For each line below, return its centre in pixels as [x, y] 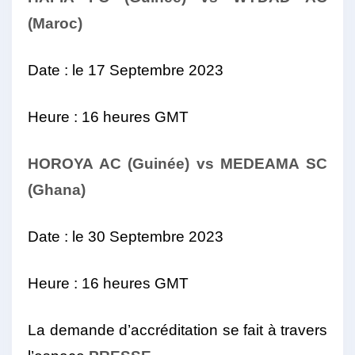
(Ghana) [57, 190]
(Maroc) [55, 24]
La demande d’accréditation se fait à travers [177, 330]
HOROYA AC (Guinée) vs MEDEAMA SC [177, 164]
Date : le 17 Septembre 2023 [126, 71]
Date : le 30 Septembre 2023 [126, 237]
